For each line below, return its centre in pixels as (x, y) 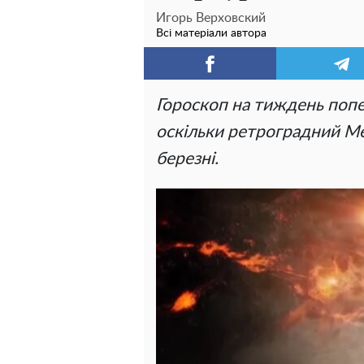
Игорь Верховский (211, 18)
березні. (187, 159)
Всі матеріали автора (211, 33)
